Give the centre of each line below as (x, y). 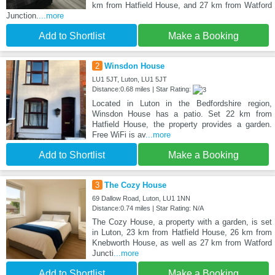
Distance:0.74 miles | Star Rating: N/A (148, 208)
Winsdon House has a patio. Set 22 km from (182, 114)
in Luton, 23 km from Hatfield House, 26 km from (182, 233)
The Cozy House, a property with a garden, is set (182, 222)
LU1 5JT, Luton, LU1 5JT (129, 79)
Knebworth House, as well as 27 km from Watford (182, 243)
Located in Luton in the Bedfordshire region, (182, 104)
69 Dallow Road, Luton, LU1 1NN (141, 199)
